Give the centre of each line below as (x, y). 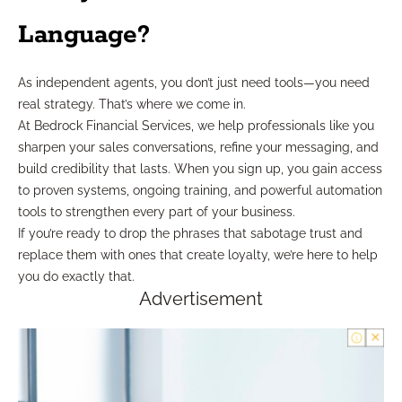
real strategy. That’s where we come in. (132, 105)
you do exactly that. (76, 277)
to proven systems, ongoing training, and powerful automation (200, 191)
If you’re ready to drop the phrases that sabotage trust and (190, 234)
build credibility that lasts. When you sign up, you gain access (200, 169)
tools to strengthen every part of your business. (157, 212)
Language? (84, 35)
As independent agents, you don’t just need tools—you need (194, 83)
